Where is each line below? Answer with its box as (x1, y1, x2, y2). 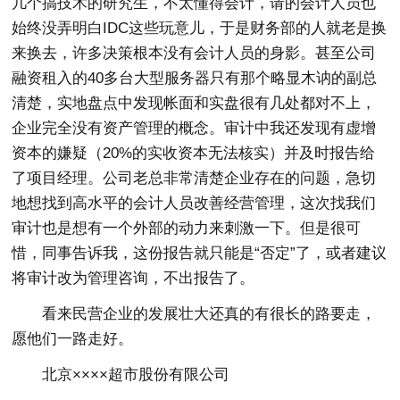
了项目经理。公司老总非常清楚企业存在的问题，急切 (12, 170, 377, 187)
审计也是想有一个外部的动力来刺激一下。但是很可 (12, 220, 362, 237)
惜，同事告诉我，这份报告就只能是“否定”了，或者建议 (12, 245, 387, 262)
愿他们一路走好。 (12, 330, 134, 348)
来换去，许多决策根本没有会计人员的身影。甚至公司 (12, 45, 377, 62)
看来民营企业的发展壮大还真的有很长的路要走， (42, 305, 377, 323)
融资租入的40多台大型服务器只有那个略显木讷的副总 (12, 70, 378, 87)
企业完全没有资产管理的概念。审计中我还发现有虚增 (12, 120, 377, 137)
